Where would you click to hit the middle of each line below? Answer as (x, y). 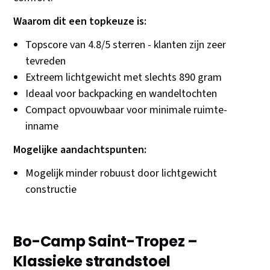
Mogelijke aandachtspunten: (80, 150)
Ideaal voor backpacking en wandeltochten (121, 94)
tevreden (46, 61)
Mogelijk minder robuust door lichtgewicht (121, 174)
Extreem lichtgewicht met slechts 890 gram (124, 78)
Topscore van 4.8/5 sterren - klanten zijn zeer (126, 45)
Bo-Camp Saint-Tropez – (105, 242)
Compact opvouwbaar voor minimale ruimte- (127, 110)
